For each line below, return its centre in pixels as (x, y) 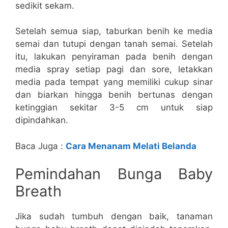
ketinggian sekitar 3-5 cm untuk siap (114, 108)
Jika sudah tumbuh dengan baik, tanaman (114, 217)
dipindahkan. (42, 120)
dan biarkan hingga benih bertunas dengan (114, 95)
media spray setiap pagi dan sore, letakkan (114, 69)
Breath (38, 191)
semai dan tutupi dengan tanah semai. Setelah (114, 44)
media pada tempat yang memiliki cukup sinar (114, 82)
